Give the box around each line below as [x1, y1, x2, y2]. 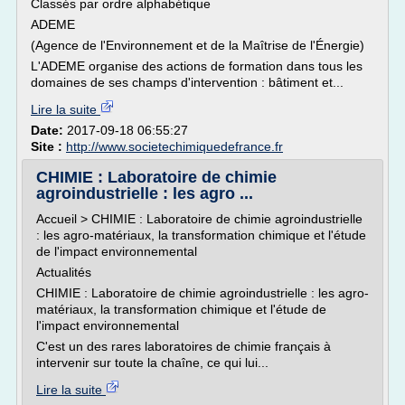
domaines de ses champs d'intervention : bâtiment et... [31, 75, 344, 89]
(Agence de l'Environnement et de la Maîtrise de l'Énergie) [31, 38, 364, 52]
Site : [31, 139, 66, 154]
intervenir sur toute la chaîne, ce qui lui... [36, 355, 268, 370]
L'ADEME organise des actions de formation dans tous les [31, 59, 363, 73]
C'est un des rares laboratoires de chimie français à [36, 339, 331, 353]
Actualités [36, 265, 91, 279]
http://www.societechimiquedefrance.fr [66, 139, 283, 154]
